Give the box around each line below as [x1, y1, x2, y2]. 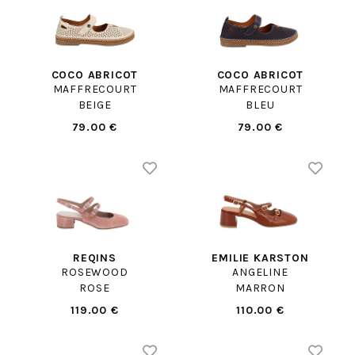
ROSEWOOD [61, 265, 128, 279]
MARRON [235, 281, 285, 295]
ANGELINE [232, 265, 288, 279]
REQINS [73, 250, 116, 265]
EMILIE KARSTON [212, 250, 309, 265]
